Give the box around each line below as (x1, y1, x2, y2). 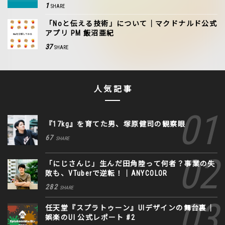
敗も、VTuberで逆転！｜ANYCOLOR (45, 169, 168, 177)
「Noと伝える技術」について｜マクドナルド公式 (45, 19, 217, 28)
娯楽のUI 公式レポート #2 (45, 213, 135, 221)
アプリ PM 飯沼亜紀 (45, 29, 115, 37)
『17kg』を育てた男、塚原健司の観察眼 (45, 120, 185, 129)
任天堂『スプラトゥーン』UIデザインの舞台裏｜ (45, 203, 215, 212)
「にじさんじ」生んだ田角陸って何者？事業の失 (45, 159, 215, 168)
